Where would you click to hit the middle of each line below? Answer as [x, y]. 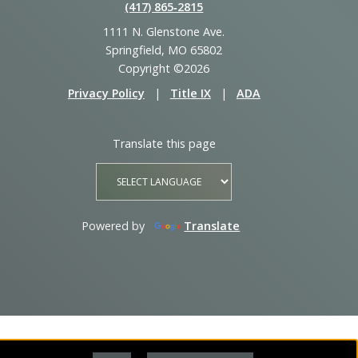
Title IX [190, 93]
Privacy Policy [106, 93]
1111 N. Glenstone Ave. [164, 31]
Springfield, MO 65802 [164, 50]
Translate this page [164, 143]
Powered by [115, 226]
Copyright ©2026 [164, 68]
